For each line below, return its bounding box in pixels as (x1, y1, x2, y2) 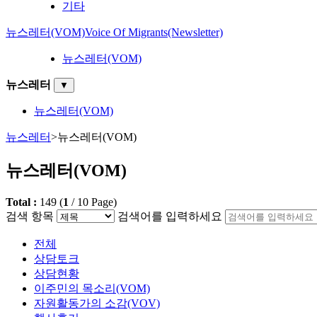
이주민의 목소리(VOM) (34, 282, 150, 294)
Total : (6, 195, 40, 208)
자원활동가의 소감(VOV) (34, 296, 160, 309)
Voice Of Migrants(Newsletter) (85, 25, 223, 38)
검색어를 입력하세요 (117, 209, 222, 222)
